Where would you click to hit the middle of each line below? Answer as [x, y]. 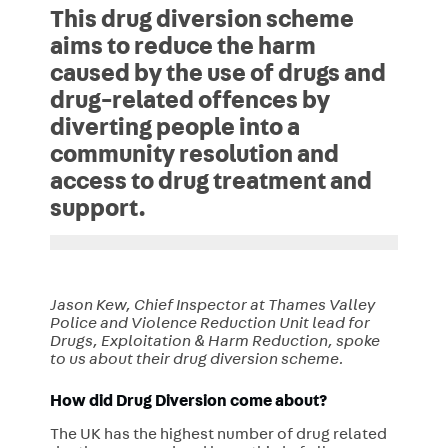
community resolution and [194, 157]
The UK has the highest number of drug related [218, 435]
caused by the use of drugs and [217, 76]
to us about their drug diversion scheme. [196, 361]
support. [97, 211]
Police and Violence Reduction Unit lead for [209, 325]
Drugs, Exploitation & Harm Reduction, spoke [214, 343]
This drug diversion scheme [201, 22]
